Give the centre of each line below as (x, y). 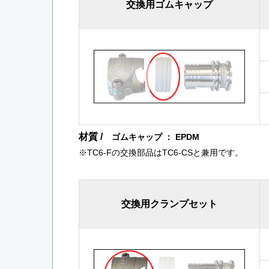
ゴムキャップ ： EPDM (156, 137)
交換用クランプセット (170, 204)
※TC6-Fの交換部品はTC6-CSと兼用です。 (161, 153)
